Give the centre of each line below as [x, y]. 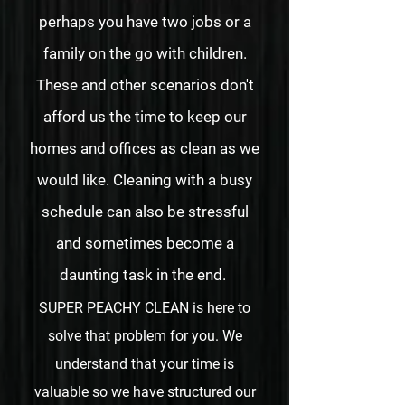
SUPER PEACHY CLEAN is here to [145, 308]
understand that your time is [145, 364]
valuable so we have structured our [145, 392]
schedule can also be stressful [145, 212]
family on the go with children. [145, 53]
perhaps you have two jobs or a [145, 22]
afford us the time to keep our [145, 117]
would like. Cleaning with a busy [145, 180]
